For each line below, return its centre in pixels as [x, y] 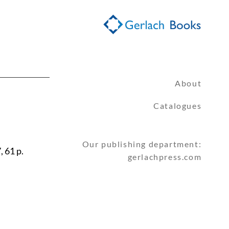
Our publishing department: [142, 144]
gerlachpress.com [165, 157]
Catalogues [178, 106]
